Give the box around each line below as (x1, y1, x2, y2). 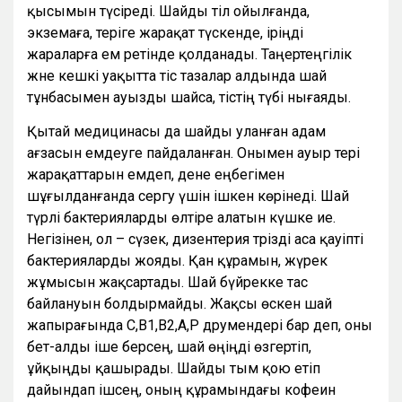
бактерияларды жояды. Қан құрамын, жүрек (27, 252, 328, 270)
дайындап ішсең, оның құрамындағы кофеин (27, 381, 336, 399)
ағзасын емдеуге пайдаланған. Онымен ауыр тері (27, 144, 360, 162)
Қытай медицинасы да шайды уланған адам (27, 123, 326, 141)
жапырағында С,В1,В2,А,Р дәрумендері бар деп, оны (27, 317, 372, 335)
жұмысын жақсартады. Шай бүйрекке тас (27, 274, 308, 292)
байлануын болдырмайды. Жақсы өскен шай (27, 295, 332, 313)
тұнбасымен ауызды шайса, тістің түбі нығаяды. (27, 89, 351, 107)
